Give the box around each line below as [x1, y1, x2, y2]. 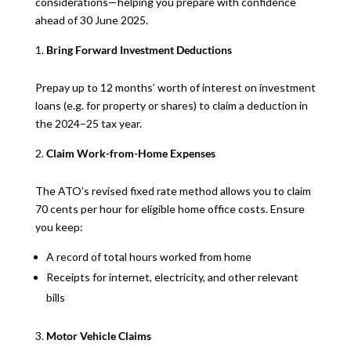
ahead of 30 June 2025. [34, 13, 148, 27]
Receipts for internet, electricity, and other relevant [45, 270, 299, 284]
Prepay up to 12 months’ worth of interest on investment [34, 80, 316, 94]
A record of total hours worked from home [45, 249, 251, 263]
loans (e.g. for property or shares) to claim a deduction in [34, 98, 308, 112]
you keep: [34, 219, 83, 233]
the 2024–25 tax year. [34, 116, 142, 130]
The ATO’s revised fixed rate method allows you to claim [34, 183, 311, 197]
